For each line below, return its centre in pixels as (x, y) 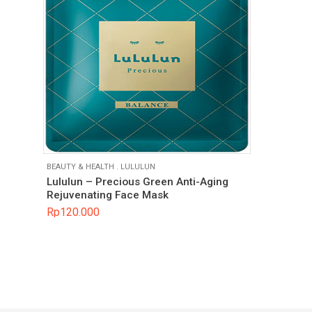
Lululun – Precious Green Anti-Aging (138, 182)
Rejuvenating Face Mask (108, 195)
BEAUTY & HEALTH (80, 166)
